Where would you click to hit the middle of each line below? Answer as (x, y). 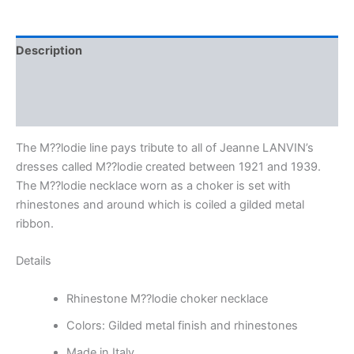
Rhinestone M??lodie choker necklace (167, 298)
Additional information (79, 81)
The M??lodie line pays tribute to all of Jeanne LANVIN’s (165, 147)
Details (34, 261)
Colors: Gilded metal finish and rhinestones (182, 325)
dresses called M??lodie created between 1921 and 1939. (168, 166)
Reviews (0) (50, 112)
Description (49, 50)
